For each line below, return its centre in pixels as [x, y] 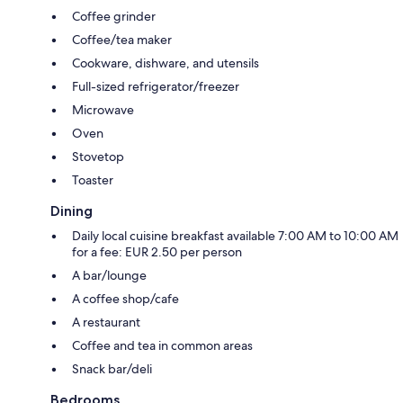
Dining [72, 210]
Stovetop [98, 156]
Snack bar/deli [112, 368]
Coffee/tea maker [122, 39]
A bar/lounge [109, 275]
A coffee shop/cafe [125, 298]
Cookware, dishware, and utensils [166, 63]
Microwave [103, 109]
